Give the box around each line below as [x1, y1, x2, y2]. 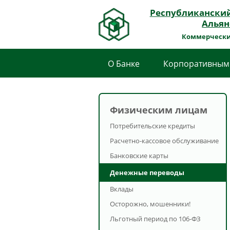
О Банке [108, 58, 140, 69]
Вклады [110, 184, 133, 194]
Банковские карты [110, 151, 168, 160]
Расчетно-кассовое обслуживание [110, 136, 219, 145]
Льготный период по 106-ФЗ [110, 214, 201, 223]
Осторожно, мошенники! [110, 199, 190, 208]
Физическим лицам [110, 104, 207, 116]
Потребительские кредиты [110, 121, 195, 130]
